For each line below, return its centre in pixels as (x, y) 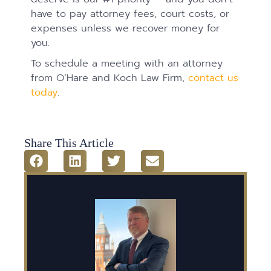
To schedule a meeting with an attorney (127, 63)
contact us (214, 77)
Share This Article (69, 142)
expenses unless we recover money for (126, 28)
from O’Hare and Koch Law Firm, (110, 77)
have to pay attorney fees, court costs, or (130, 13)
